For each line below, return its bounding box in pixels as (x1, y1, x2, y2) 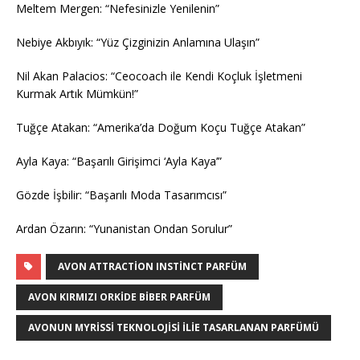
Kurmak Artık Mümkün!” (16, 85, 138, 101)
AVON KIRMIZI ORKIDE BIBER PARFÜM (28, 289, 211, 304)
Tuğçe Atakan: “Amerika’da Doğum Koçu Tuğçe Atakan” (16, 119, 305, 135)
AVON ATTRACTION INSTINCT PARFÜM (58, 259, 247, 273)
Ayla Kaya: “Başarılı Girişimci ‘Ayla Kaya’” (16, 153, 222, 169)
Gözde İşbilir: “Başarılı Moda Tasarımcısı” (16, 186, 227, 202)
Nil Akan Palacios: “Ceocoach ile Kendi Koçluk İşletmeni (16, 67, 302, 84)
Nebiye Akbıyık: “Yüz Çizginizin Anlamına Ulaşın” (16, 34, 260, 50)
